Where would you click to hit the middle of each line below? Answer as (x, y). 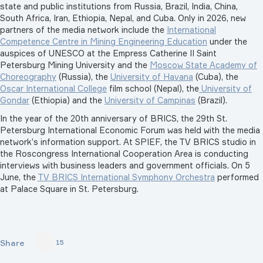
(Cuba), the (216, 76)
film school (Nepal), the (153, 88)
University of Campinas (150, 100)
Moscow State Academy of (203, 65)
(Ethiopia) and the (67, 100)
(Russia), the (83, 76)
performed (237, 177)
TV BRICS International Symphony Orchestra (126, 177)
